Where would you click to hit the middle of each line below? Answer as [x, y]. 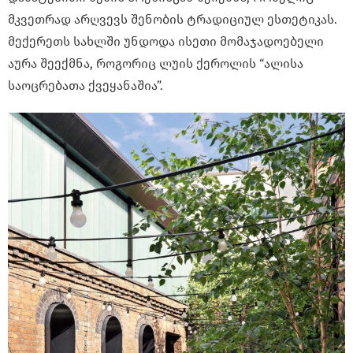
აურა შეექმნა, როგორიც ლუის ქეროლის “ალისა [156, 64]
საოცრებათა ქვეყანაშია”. [85, 86]
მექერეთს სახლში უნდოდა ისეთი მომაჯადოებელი [166, 42]
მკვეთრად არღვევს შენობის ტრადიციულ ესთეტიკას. [173, 20]
